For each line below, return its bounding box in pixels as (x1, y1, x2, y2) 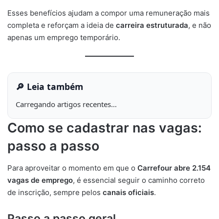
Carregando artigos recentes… (16, 99, 117, 109)
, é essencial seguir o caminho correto (73, 175, 205, 185)
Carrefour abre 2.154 (137, 163, 211, 173)
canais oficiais (103, 187, 154, 197)
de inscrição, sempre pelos (7, 187, 103, 197)
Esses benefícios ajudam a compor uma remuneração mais (7, 8, 210, 18)
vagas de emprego (7, 175, 73, 185)
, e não (188, 21, 211, 30)
